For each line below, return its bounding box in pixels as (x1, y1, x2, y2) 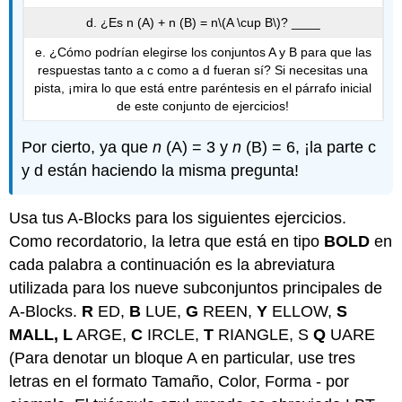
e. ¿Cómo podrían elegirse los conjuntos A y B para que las (34, 44, 371, 59)
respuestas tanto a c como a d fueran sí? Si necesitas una (38, 62, 368, 77)
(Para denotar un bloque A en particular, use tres (9, 348, 356, 367)
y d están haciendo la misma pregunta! (22, 161, 300, 179)
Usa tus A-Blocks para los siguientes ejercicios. (9, 208, 347, 227)
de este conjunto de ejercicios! (117, 98, 289, 113)
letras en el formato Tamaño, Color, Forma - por (9, 371, 350, 390)
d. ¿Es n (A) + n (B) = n (85, 14, 218, 30)
